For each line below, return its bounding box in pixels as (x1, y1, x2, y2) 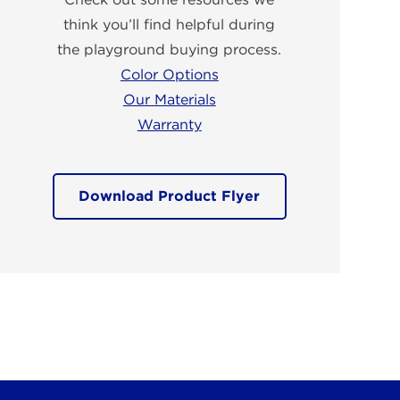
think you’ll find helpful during (63, 16, 276, 34)
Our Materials (122, 91, 216, 109)
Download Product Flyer (79, 187, 261, 205)
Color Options (120, 66, 219, 84)
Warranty (137, 116, 202, 134)
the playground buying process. (57, 41, 282, 59)
